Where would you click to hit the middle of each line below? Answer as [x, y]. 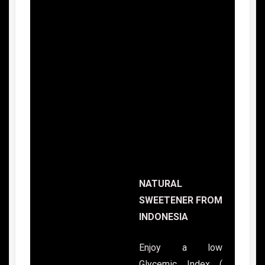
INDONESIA [164, 217]
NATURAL [161, 184]
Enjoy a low [181, 248]
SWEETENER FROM [181, 201]
